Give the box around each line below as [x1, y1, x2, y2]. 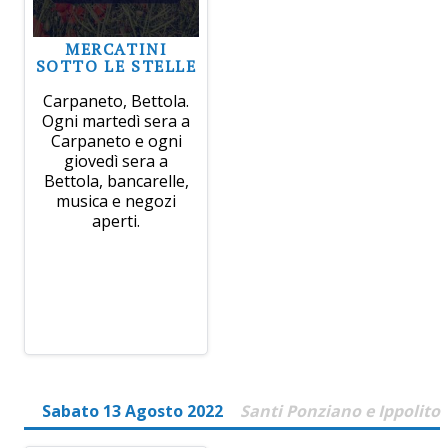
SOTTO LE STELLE [35, 54, 197, 77]
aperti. [92, 209, 141, 232]
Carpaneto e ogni [50, 129, 182, 152]
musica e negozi [56, 189, 177, 212]
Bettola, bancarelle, [43, 169, 189, 192]
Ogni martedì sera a [42, 109, 191, 132]
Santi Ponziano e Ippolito [240, 399, 440, 422]
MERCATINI [64, 37, 168, 60]
